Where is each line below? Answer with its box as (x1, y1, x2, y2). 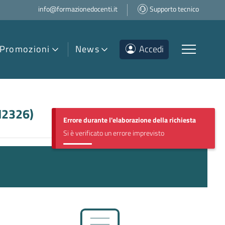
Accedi (139, 42, 164, 56)
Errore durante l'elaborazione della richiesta (63, 115, 196, 125)
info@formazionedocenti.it (38, 4, 118, 14)
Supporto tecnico (150, 4, 199, 14)
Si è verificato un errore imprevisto (63, 128, 164, 138)
